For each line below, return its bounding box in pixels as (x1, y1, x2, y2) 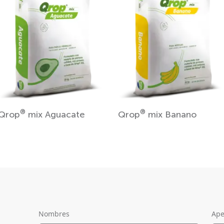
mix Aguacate (25, 108, 85, 120)
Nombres (38, 208, 69, 218)
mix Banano (145, 108, 196, 120)
